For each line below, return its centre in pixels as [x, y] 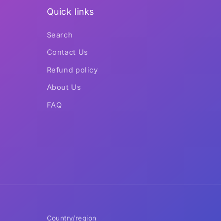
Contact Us [67, 53]
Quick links [71, 11]
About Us [64, 88]
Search [60, 35]
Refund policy [72, 70]
